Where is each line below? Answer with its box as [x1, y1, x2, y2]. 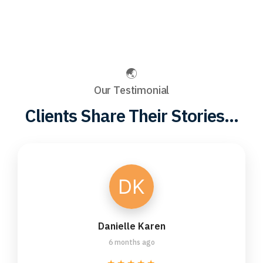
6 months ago [108, 238, 155, 247]
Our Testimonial [93, 83, 170, 97]
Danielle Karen [97, 220, 166, 232]
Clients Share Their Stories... [25, 104, 238, 127]
